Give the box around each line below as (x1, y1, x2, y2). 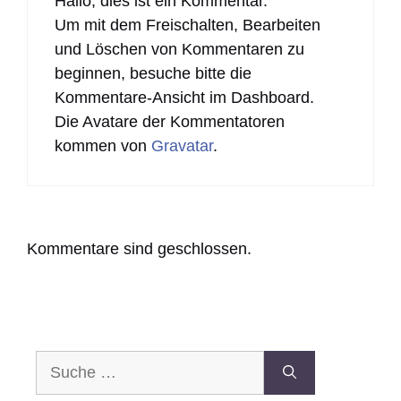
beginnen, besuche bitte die (55, 64, 252, 82)
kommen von (55, 136, 151, 155)
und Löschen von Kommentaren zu (55, 39, 304, 58)
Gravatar (151, 136, 213, 155)
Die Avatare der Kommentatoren (55, 112, 285, 131)
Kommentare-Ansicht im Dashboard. (55, 88, 314, 107)
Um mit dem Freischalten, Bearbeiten (55, 15, 320, 34)
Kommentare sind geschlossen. (27, 239, 252, 258)
